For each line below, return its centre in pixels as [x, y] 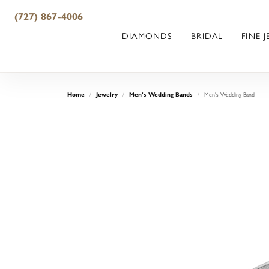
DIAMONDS [147, 36]
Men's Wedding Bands [161, 95]
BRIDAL [207, 36]
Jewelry [107, 95]
